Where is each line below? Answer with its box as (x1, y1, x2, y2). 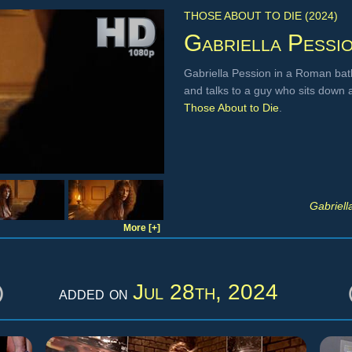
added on (58, 283, 133, 303)
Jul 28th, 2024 (132, 280, 278, 304)
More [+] (123, 222, 160, 233)
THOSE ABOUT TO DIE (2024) (184, 9, 338, 22)
